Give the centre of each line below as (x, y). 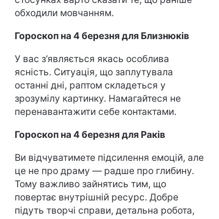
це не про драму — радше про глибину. (104, 171)
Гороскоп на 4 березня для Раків (90, 135)
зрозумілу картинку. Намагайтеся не (98, 99)
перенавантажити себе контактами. (96, 112)
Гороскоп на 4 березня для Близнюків (102, 36)
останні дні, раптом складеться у (90, 85)
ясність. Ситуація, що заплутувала (94, 72)
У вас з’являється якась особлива (92, 59)
